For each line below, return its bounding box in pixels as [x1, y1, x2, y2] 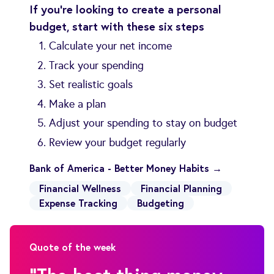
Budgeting [137, 196, 184, 209]
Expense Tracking [39, 196, 117, 209]
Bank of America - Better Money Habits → [29, 161, 222, 174]
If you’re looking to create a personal [29, 1, 221, 17]
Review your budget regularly [49, 135, 186, 149]
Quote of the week [29, 240, 116, 253]
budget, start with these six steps [29, 18, 204, 34]
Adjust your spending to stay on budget [49, 116, 237, 130]
